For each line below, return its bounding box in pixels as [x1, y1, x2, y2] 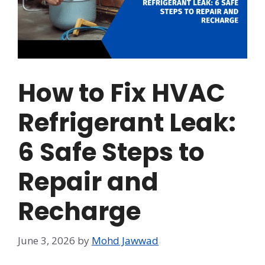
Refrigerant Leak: [18, 105, 236, 141]
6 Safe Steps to [18, 135, 205, 170]
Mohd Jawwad [92, 233, 159, 247]
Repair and [18, 164, 159, 200]
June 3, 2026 [18, 233, 75, 247]
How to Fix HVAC [18, 76, 225, 111]
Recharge [18, 194, 141, 230]
